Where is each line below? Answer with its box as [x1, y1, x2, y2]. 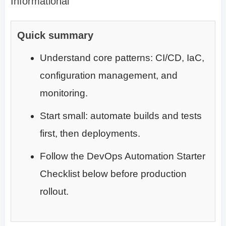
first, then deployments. [40, 128, 140, 139]
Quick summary [17, 30, 93, 41]
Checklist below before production [40, 168, 187, 180]
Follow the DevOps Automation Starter [40, 151, 205, 162]
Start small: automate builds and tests [40, 110, 202, 122]
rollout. [40, 186, 69, 197]
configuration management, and [40, 70, 178, 81]
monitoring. [40, 88, 88, 99]
